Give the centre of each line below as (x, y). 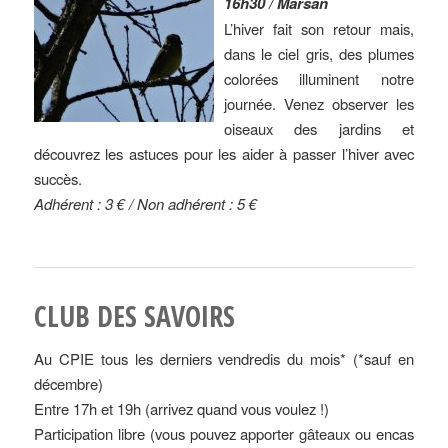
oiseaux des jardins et (319, 129)
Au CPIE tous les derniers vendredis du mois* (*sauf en (224, 359)
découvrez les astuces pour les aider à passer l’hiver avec (224, 154)
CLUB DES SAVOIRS (134, 315)
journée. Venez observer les (319, 104)
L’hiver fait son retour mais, (319, 29)
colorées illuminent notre (319, 79)
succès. (57, 179)
